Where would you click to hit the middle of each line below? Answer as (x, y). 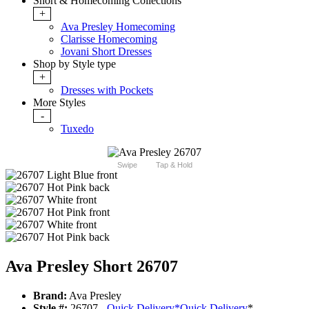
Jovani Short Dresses (106, 52)
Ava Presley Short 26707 (92, 267)
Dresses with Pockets (107, 90)
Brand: (50, 296)
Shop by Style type (74, 64)
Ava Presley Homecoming (118, 27)
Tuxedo (77, 129)
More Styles (59, 103)
